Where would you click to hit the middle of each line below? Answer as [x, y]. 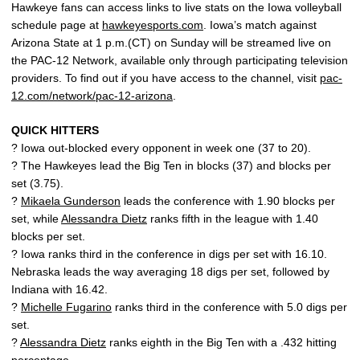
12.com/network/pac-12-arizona [92, 95]
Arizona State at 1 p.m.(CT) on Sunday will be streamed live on [171, 42]
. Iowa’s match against [260, 25]
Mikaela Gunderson [71, 200]
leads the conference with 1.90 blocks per [228, 200]
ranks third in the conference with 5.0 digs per [229, 307]
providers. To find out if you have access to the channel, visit [166, 78]
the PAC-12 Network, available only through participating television [180, 60]
